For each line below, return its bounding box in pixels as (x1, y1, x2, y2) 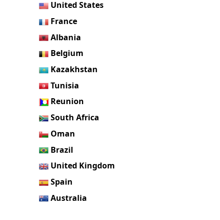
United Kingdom (51, 160, 115, 171)
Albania (51, 31, 82, 43)
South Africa (51, 112, 100, 123)
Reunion (51, 96, 84, 107)
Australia (51, 192, 87, 203)
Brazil (51, 144, 74, 155)
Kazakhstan (51, 63, 98, 75)
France (51, 15, 78, 27)
